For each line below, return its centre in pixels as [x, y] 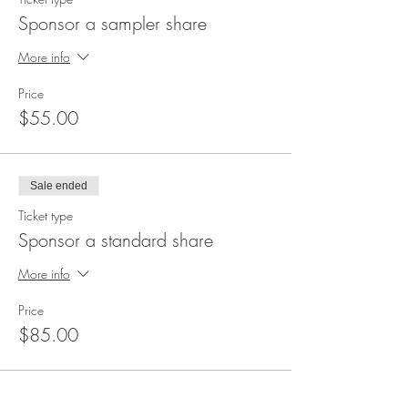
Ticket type [46, 215]
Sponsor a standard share [116, 240]
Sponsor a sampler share [112, 23]
